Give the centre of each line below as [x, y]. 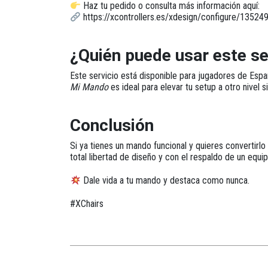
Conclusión [112, 125]
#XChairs [87, 204]
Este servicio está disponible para [134, 76]
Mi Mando [89, 87]
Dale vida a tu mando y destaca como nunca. [165, 180]
